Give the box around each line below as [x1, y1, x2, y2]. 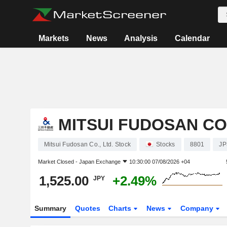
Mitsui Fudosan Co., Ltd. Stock [44, 140, 131, 148]
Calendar [175, 34, 210, 43]
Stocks [156, 140, 175, 148]
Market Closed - [37, 159, 79, 165]
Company [180, 204, 216, 212]
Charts [108, 204, 134, 212]
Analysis [124, 34, 158, 43]
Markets [38, 34, 69, 43]
